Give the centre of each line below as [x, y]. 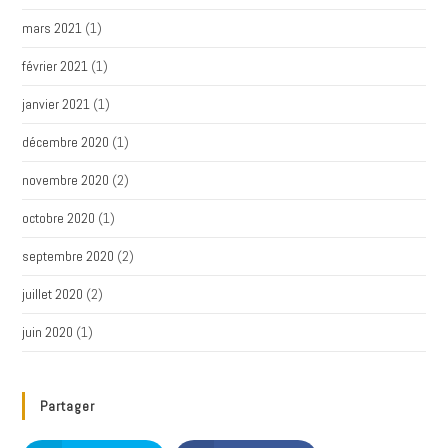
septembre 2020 [68, 256]
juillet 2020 [53, 294]
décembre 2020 [66, 142]
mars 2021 [52, 28]
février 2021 [55, 66]
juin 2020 [48, 332]
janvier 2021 [56, 104]
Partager [68, 406]
